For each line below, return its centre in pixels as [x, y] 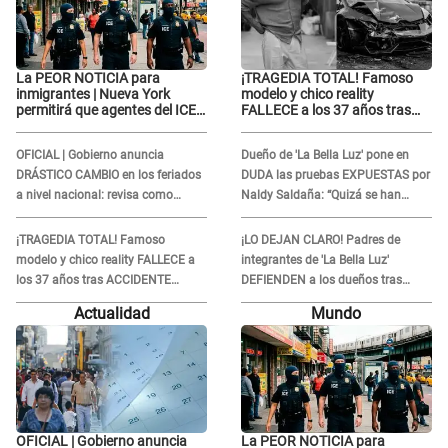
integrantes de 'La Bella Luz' [314, 260]
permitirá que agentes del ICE [106, 110]
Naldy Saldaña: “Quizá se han [320, 195]
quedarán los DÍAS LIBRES [86, 215]
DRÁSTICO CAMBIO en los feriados [108, 175]
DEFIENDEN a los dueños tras [321, 280]
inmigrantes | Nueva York [93, 94]
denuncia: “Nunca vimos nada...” [328, 300]
